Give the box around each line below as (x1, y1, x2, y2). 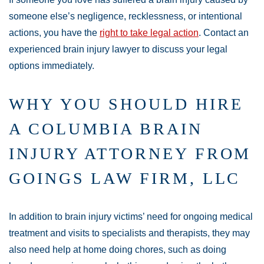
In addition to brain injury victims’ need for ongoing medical (9, 212, 253, 222)
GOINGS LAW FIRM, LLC (9, 169, 241, 188)
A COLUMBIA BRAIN (9, 120, 203, 138)
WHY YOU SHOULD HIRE (9, 95, 243, 114)
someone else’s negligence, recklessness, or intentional (9, 11, 242, 22)
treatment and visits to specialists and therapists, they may (9, 228, 250, 239)
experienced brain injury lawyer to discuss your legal (9, 44, 227, 55)
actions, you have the (9, 28, 100, 38)
